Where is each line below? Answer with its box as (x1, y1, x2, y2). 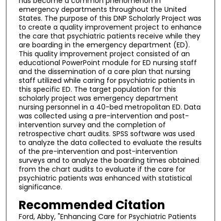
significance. (18, 182, 62, 192)
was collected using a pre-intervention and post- (18, 111, 189, 121)
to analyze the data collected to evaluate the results (18, 138, 202, 148)
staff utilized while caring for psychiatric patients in (18, 75, 195, 86)
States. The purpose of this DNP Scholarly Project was (18, 13, 201, 24)
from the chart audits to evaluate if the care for (18, 164, 185, 175)
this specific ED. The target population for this (18, 84, 176, 95)
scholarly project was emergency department (18, 93, 178, 104)
